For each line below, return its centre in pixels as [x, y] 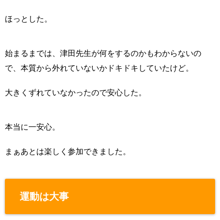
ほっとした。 [28, 19]
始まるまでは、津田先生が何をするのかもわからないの [103, 53]
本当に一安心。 [32, 127]
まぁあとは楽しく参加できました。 [68, 151]
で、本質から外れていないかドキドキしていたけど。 [99, 68]
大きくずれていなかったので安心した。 [76, 92]
